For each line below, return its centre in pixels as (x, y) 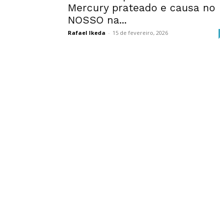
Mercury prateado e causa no (141, 8)
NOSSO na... (97, 20)
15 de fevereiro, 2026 (140, 33)
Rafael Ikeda (87, 33)
